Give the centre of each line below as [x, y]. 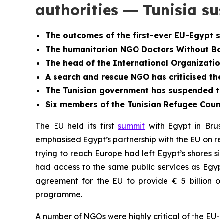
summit [132, 126]
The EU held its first [77, 126]
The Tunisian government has [107, 90]
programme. [59, 194]
